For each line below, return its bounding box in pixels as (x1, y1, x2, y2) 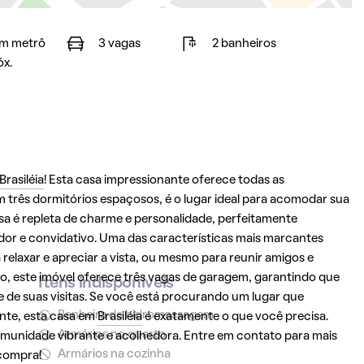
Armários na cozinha (57, 349, 171, 360)
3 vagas (97, 38, 141, 50)
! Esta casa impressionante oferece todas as (43, 175, 284, 186)
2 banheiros (211, 38, 276, 50)
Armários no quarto (57, 329, 166, 340)
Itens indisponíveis (37, 276, 174, 291)
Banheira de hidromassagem (57, 310, 214, 321)
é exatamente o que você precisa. (141, 311, 328, 323)
